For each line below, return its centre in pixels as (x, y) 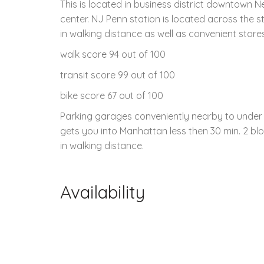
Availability (103, 192)
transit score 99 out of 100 (118, 75)
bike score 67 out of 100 (112, 95)
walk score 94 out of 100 (113, 54)
